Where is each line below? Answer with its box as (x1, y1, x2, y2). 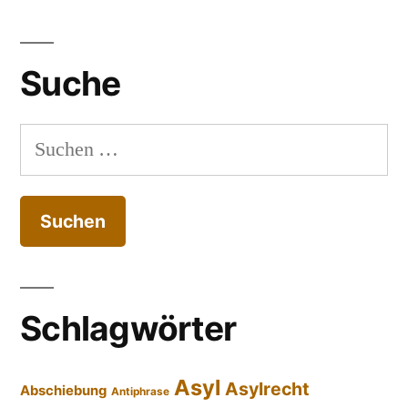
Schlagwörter (20, 308, 237, 350)
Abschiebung (20, 382, 107, 400)
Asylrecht (225, 378, 310, 401)
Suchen (19, 127, 78, 154)
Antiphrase (111, 385, 169, 399)
